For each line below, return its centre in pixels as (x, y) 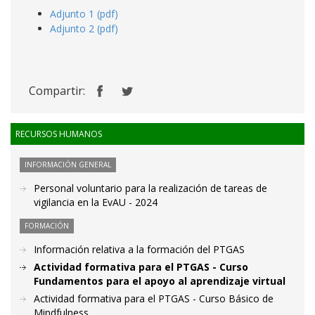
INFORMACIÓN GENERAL (68, 165)
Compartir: (57, 91)
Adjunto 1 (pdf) (84, 14)
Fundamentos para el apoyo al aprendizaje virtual (160, 281)
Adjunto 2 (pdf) (84, 28)
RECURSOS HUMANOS (59, 134)
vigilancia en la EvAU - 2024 (96, 202)
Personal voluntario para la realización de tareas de (150, 188)
